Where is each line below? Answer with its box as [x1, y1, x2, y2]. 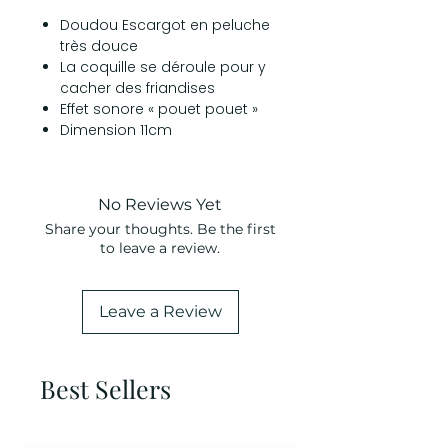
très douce [60, 35, 138, 56]
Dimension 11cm [60, 119, 172, 140]
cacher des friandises [60, 77, 215, 98]
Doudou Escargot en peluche [60, 14, 270, 35]
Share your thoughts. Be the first [44, 219, 276, 238]
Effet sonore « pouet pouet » [60, 98, 262, 119]
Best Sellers [40, 371, 171, 405]
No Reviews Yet [98, 194, 222, 214]
